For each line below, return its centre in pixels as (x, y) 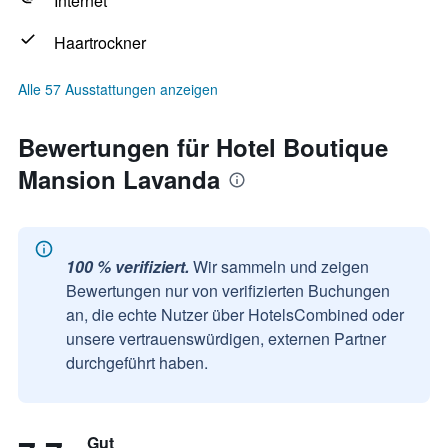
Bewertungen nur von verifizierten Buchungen (228, 290)
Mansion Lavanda (119, 179)
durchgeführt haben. (137, 362)
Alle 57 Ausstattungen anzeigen (118, 89)
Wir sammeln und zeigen (281, 266)
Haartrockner (100, 42)
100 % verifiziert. (127, 266)
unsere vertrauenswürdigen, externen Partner (226, 338)
